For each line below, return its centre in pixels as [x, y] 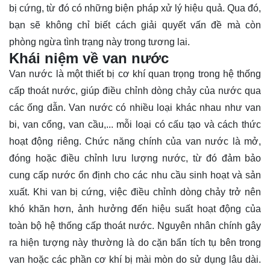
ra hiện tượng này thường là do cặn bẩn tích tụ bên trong [135, 243]
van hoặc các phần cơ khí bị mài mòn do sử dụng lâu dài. [135, 259]
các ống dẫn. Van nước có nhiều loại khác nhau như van [135, 108]
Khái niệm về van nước [89, 58]
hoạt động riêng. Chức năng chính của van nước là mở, [135, 141]
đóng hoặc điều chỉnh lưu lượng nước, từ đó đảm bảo [135, 158]
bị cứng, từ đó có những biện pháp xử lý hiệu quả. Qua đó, [135, 8]
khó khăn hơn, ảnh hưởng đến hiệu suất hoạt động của [135, 209]
